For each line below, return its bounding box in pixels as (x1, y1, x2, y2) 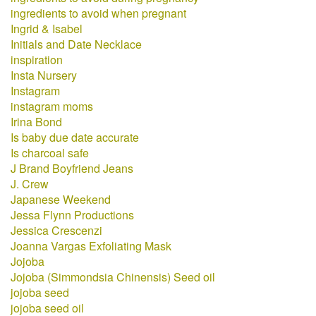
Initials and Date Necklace (11, 36, 142, 52)
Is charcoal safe (11, 145, 89, 161)
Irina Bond (11, 114, 62, 130)
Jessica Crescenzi (11, 222, 102, 238)
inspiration (11, 51, 63, 68)
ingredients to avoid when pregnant (11, 5, 186, 21)
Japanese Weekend (11, 191, 111, 207)
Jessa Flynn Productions (11, 207, 134, 223)
